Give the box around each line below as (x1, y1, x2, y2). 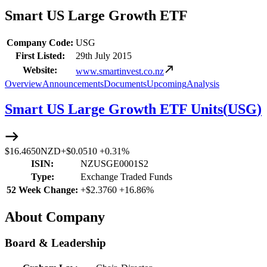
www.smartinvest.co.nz (76, 66, 164, 76)
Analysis (187, 78, 219, 89)
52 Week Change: (7, 184, 78, 195)
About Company (5, 209, 105, 225)
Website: (23, 64, 57, 75)
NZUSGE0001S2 (80, 158, 148, 169)
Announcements (42, 78, 104, 89)
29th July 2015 (76, 50, 132, 61)
